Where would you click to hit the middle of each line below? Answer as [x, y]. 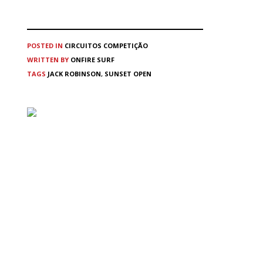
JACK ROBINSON [74, 74]
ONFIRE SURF [92, 60]
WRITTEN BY [49, 60]
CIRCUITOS [83, 46]
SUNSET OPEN [128, 74]
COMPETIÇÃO [126, 46]
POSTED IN [45, 46]
